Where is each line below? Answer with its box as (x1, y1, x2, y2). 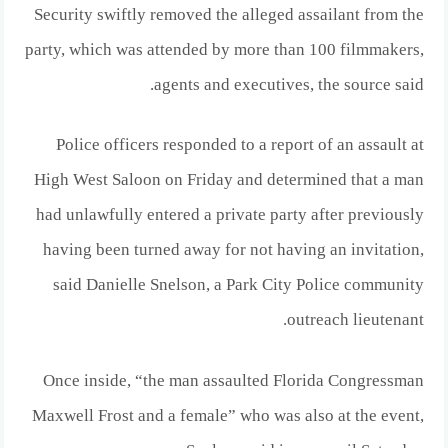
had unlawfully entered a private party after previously (35, 205, 424, 225)
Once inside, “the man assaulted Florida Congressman (42, 370, 424, 390)
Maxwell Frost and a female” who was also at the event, (31, 405, 424, 425)
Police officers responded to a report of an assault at (55, 135, 424, 155)
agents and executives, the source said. (153, 75, 424, 95)
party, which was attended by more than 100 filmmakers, (24, 40, 424, 60)
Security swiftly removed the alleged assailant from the (33, 5, 424, 25)
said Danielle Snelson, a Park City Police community (52, 275, 424, 295)
